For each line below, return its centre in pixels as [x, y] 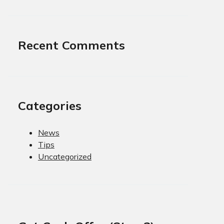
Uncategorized [64, 156]
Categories [49, 105]
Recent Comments [71, 45]
